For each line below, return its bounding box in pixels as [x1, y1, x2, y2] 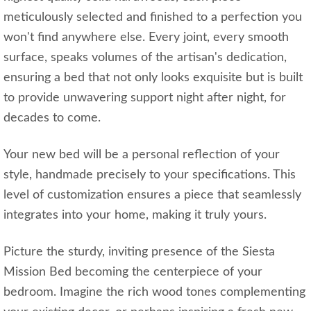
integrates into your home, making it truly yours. [3, 209, 267, 222]
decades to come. [3, 112, 101, 125]
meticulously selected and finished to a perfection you [3, 11, 302, 24]
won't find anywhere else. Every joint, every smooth [3, 31, 289, 44]
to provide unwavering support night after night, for [3, 92, 286, 105]
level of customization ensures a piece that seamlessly [3, 189, 301, 202]
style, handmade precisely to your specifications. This [3, 169, 296, 182]
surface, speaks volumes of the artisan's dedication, [3, 51, 287, 65]
